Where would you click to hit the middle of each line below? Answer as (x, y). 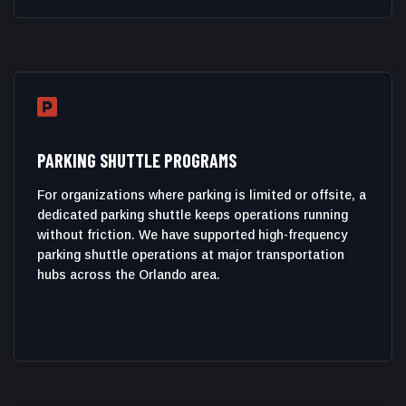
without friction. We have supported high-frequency (192, 235)
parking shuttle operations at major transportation (191, 255)
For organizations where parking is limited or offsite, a (202, 195)
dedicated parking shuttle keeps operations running (193, 215)
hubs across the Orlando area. (129, 275)
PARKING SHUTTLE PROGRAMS (137, 160)
